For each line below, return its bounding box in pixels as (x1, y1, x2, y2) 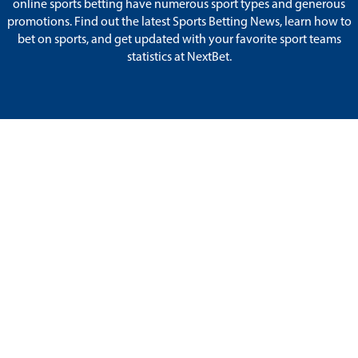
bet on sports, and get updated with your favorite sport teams (17, 33, 341, 46)
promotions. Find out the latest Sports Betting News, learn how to (6, 15, 352, 29)
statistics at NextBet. (126, 50, 232, 64)
